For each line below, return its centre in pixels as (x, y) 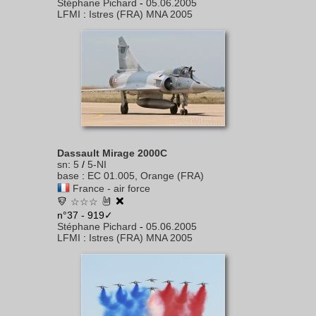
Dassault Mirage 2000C (112, 153)
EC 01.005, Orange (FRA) (146, 176)
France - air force (111, 188)
